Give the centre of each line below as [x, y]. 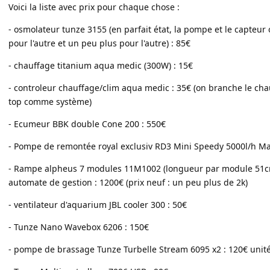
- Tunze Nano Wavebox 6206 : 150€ [79, 227]
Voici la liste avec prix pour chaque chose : [94, 7]
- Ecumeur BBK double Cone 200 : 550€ [87, 124]
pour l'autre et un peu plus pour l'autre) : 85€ [99, 43]
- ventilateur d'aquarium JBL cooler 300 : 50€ [98, 205]
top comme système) [50, 102]
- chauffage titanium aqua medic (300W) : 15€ [101, 65]
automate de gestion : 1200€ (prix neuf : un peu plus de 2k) [128, 182]
